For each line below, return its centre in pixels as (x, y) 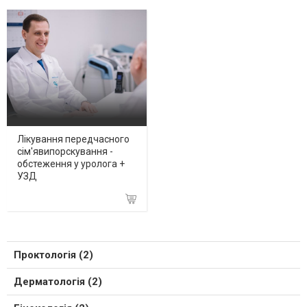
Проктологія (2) (53, 255)
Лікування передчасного (73, 139)
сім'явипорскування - (65, 152)
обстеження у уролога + (71, 164)
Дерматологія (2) (58, 282)
